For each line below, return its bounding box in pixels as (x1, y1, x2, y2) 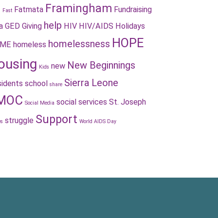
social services (56, 97, 107, 107)
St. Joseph (109, 97, 146, 107)
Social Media (25, 100, 54, 106)
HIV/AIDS (79, 21, 113, 31)
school (25, 79, 48, 88)
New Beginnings (67, 59, 135, 71)
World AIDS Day (79, 118, 116, 125)
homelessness (48, 38, 110, 50)
